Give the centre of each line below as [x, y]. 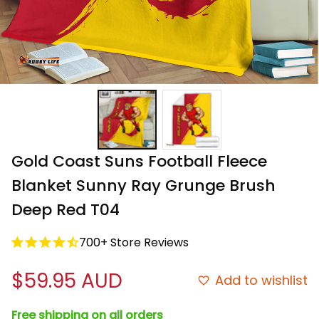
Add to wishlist [261, 281]
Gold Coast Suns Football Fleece [139, 161]
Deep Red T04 [66, 209]
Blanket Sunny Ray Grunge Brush [143, 185]
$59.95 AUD [67, 281]
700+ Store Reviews [134, 242]
